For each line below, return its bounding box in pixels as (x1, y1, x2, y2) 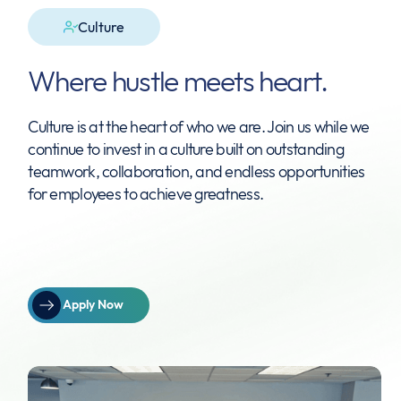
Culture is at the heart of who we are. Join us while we (28, 115, 370, 137)
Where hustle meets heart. (28, 62, 328, 98)
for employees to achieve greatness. (28, 183, 264, 204)
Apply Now (63, 296, 124, 313)
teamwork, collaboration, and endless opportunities (28, 160, 365, 182)
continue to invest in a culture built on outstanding (28, 138, 344, 159)
